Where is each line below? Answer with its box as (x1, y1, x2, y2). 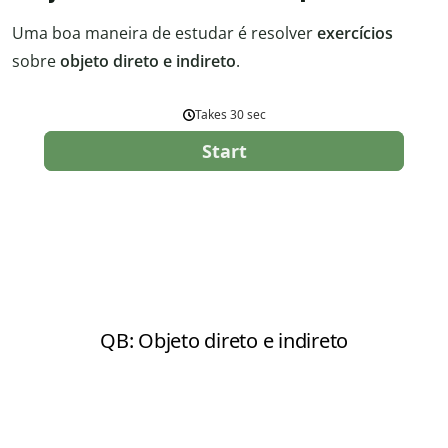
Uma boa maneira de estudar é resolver (12, 22, 317, 44)
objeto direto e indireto (56, 50, 236, 72)
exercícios (317, 22, 393, 44)
